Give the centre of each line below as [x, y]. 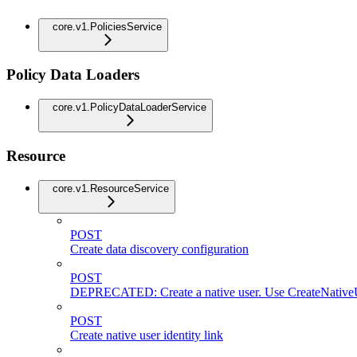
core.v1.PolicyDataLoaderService [129, 108]
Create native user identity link [147, 335]
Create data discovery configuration [159, 249]
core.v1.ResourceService [111, 188]
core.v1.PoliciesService [107, 26]
